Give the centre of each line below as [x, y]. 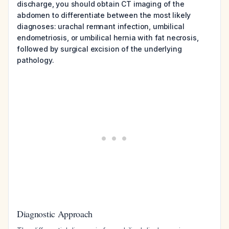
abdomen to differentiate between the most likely [104, 15]
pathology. [36, 60]
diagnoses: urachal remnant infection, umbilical [101, 26]
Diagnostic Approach [55, 214]
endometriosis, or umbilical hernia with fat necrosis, [108, 38]
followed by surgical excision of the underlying [99, 49]
